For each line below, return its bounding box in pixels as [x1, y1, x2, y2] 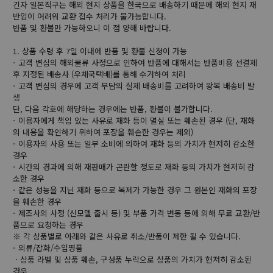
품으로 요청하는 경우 [13, 218, 83, 230]
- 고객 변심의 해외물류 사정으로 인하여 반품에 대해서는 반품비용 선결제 [13, 56, 257, 68]
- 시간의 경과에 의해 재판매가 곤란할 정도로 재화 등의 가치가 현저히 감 [13, 160, 255, 172]
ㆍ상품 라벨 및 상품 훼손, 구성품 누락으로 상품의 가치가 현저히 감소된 [13, 253, 252, 265]
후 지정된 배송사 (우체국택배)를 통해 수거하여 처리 [13, 68, 186, 80]
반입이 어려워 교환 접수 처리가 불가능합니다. [13, 10, 166, 22]
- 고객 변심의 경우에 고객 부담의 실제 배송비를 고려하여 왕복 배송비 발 [13, 79, 255, 91]
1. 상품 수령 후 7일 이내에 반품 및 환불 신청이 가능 [13, 44, 187, 57]
